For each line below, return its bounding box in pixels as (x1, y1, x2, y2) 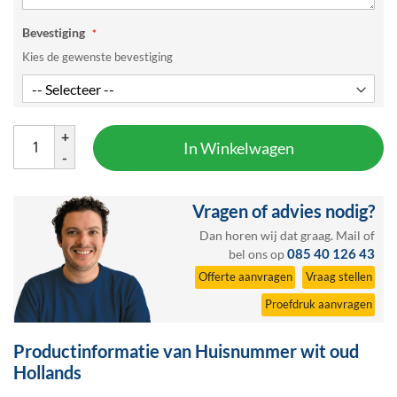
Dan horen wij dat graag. (199, 228, 336, 243)
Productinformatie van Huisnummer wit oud (13, 340, 359, 362)
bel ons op (229, 246, 287, 261)
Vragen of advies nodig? (192, 200, 375, 222)
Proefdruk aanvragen (264, 297, 372, 311)
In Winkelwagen (183, 138, 294, 158)
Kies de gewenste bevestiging (22, 50, 173, 64)
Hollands (13, 362, 82, 383)
